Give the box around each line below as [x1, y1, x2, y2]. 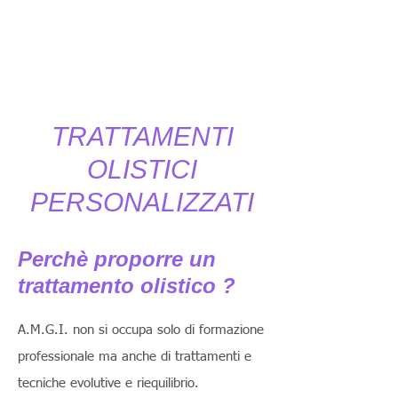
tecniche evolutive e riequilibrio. [18, 377, 203, 390]
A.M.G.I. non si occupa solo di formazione [18, 323, 264, 337]
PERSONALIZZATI [30, 187, 254, 217]
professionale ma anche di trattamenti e [18, 350, 251, 363]
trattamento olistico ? [18, 274, 242, 298]
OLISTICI [87, 155, 197, 184]
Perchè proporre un [18, 247, 216, 271]
